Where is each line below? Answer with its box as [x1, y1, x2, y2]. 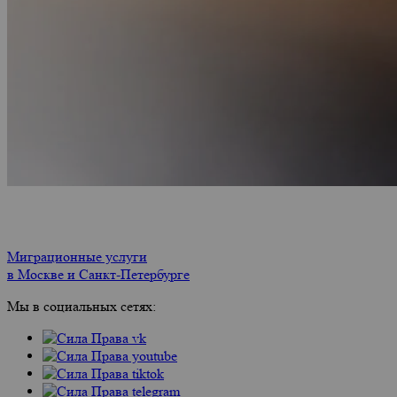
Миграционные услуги [7, 248, 147, 265]
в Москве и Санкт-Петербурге [7, 266, 190, 283]
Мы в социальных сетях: [7, 298, 156, 315]
